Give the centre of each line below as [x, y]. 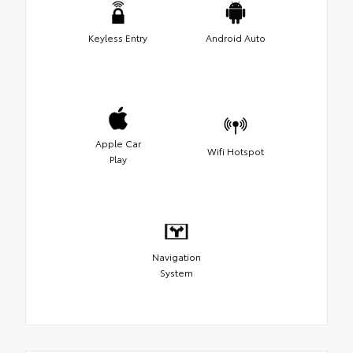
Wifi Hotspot [235, 150]
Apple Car [118, 143]
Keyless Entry [118, 37]
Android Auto [235, 37]
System [176, 272]
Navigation [176, 256]
